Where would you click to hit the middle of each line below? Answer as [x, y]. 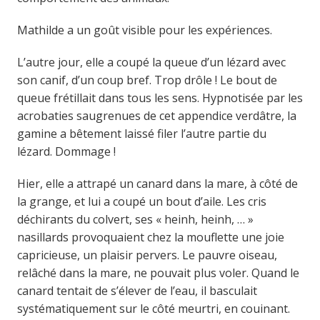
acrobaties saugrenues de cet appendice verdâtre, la [156, 116]
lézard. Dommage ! [66, 151]
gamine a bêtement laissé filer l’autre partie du [141, 134]
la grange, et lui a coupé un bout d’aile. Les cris [141, 201]
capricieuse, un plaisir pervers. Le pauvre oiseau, [147, 255]
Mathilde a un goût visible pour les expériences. [144, 30]
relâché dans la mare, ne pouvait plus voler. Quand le [158, 273]
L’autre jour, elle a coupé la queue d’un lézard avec [151, 62]
